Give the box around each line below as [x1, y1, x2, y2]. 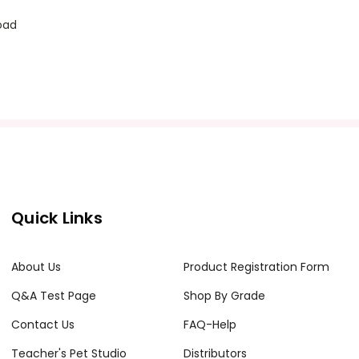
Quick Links [11, 207, 103, 230]
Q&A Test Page [11, 288, 97, 305]
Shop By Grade [183, 288, 265, 305]
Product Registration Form [183, 259, 329, 276]
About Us [11, 259, 62, 276]
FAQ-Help [183, 317, 236, 333]
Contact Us [11, 317, 75, 333]
